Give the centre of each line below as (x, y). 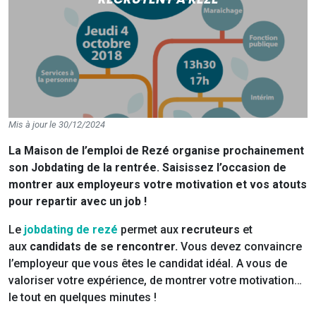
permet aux (151, 230)
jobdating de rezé (71, 230)
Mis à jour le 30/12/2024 (57, 125)
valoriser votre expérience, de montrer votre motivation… (155, 281)
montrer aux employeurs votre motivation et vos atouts (158, 185)
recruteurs (212, 230)
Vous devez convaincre (241, 247)
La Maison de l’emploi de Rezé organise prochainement (156, 151)
